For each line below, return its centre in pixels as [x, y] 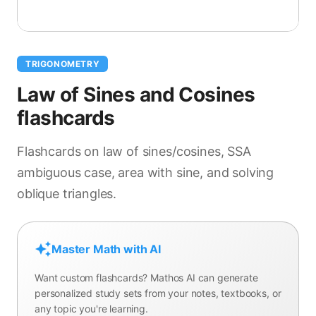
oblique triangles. [67, 194]
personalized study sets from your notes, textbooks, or [158, 293]
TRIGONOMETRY [63, 64]
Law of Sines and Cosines [136, 95]
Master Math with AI [106, 249]
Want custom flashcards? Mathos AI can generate [146, 278]
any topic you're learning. [91, 309]
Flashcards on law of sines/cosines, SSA [134, 151]
